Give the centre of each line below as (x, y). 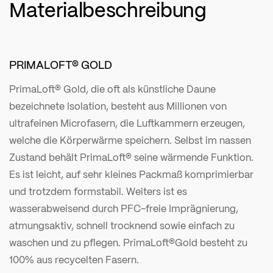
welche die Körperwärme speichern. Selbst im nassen (130, 140)
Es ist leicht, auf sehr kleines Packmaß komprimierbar (131, 174)
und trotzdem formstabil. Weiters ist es (98, 191)
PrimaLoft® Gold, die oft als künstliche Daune (112, 89)
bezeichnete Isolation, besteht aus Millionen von (118, 106)
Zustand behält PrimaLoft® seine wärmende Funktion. (131, 157)
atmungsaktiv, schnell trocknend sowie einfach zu (122, 225)
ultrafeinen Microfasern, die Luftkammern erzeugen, (127, 123)
